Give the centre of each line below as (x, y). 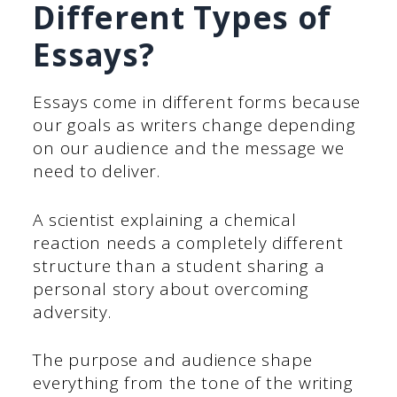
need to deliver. (97, 171)
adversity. (72, 311)
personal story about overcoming (171, 288)
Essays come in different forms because (197, 102)
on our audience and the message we (189, 148)
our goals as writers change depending (195, 125)
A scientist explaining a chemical (165, 219)
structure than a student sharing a (179, 265)
